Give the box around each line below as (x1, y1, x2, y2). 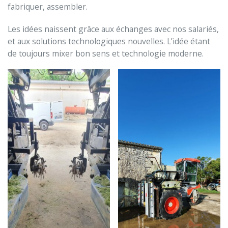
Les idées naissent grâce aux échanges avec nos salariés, (8, 23, 219, 35)
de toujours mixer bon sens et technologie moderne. (8, 47, 204, 59)
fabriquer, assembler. (8, 1, 88, 13)
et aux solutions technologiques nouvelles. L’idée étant (8, 35, 210, 47)
